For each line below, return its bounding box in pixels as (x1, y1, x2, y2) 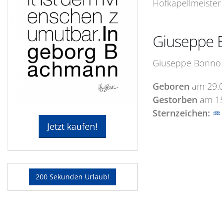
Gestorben (152, 94, 197, 106)
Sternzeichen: (152, 107, 210, 119)
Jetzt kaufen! (47, 120, 98, 133)
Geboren (152, 80, 189, 92)
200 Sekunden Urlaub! (35, 172, 110, 182)
